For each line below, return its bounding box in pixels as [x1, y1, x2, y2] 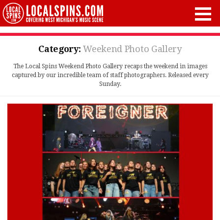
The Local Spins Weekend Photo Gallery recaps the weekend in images [13, 63, 207, 70]
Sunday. [99, 81, 121, 87]
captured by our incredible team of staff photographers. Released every [11, 72, 209, 79]
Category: [38, 44, 83, 54]
